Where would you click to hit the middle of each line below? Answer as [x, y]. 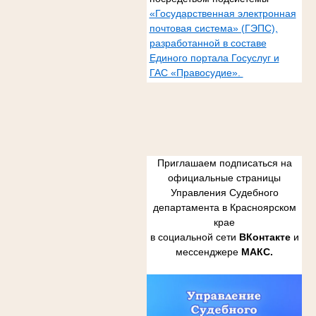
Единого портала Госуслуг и [214, 57]
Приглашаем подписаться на [224, 163]
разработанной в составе [208, 43]
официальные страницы [224, 178]
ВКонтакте [265, 237]
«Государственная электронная [223, 13]
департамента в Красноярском [224, 208]
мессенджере [208, 252]
